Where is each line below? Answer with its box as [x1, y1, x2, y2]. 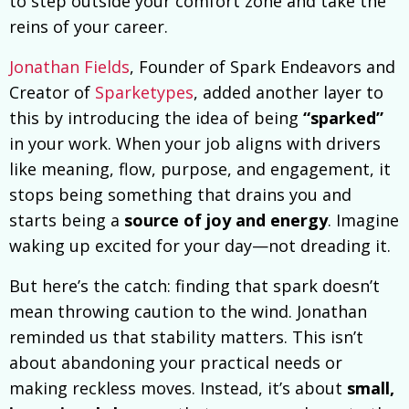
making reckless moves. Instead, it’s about [9, 377, 347, 400]
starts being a [9, 209, 124, 232]
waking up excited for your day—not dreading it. [9, 235, 391, 257]
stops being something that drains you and [9, 184, 351, 206]
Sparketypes [95, 81, 194, 104]
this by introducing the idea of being [9, 107, 303, 130]
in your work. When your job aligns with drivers [9, 132, 381, 155]
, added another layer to [194, 81, 383, 104]
